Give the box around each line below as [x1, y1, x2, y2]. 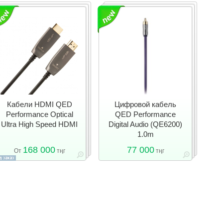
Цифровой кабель [114, 100, 176, 109]
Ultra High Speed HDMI [1, 120, 78, 128]
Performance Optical [5, 110, 73, 118]
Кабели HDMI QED [6, 100, 72, 109]
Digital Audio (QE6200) [109, 120, 182, 128]
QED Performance [115, 110, 176, 118]
